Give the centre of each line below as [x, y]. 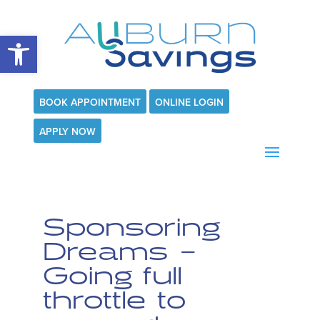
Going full [112, 276]
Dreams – [120, 252]
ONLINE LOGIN [189, 102]
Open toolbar [71, 42]
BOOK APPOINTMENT [90, 102]
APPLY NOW [67, 131]
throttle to [114, 301]
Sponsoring [131, 228]
